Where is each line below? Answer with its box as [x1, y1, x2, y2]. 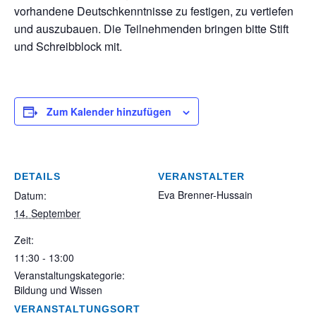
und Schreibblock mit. [14, 38, 122, 54]
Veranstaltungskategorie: [14, 268, 125, 282]
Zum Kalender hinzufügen [47, 104, 171, 119]
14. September [14, 206, 80, 220]
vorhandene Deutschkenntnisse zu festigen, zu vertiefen [14, 3, 293, 19]
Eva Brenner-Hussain [158, 188, 253, 202]
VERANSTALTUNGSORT [14, 303, 140, 315]
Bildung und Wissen [14, 283, 102, 297]
